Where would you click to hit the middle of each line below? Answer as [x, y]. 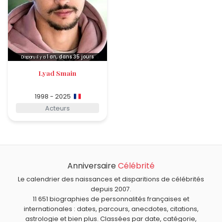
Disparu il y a [34, 57]
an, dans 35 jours [72, 57]
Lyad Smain [57, 73]
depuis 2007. [111, 189]
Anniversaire [93, 166]
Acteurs [57, 108]
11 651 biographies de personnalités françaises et [111, 199]
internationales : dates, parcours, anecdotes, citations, [111, 209]
